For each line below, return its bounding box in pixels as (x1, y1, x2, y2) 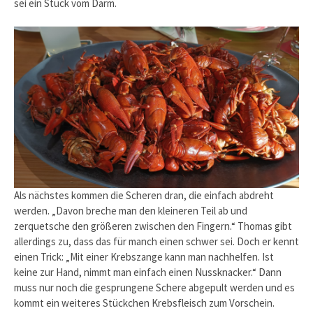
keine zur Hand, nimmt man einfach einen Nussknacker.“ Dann (14, 265, 282, 279)
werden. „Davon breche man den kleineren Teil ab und (14, 203, 247, 217)
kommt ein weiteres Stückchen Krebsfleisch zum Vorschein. (14, 296, 275, 310)
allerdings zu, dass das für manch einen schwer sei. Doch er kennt (14, 234, 299, 248)
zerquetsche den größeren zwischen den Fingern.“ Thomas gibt (14, 219, 292, 233)
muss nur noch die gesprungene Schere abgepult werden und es (14, 280, 295, 294)
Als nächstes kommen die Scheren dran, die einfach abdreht (14, 188, 274, 202)
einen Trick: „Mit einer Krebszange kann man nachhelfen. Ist (14, 249, 274, 263)
